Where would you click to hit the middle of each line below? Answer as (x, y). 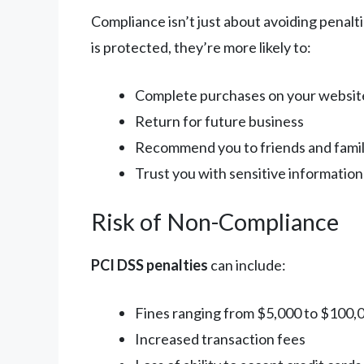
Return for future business (219, 121)
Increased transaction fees (220, 338)
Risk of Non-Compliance (215, 221)
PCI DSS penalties (149, 264)
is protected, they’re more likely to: (201, 47)
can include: (247, 264)
